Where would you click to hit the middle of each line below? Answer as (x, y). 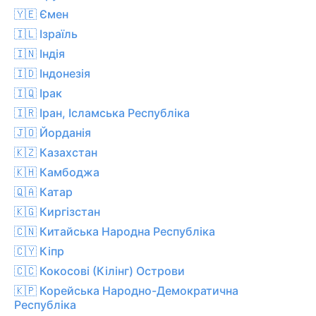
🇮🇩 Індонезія (52, 73)
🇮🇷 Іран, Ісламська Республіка (102, 113)
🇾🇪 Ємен (41, 14)
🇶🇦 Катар (43, 192)
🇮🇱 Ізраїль (46, 34)
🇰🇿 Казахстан (56, 152)
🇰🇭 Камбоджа (57, 172)
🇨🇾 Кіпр (39, 251)
